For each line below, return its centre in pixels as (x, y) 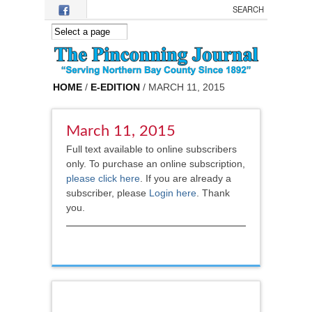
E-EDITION (115, 87)
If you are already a (188, 179)
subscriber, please (108, 193)
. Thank (213, 193)
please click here (103, 179)
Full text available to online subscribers (151, 149)
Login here (173, 193)
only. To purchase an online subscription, (156, 164)
